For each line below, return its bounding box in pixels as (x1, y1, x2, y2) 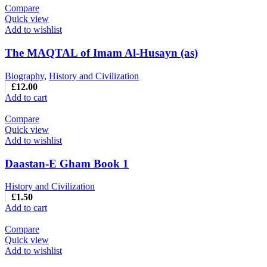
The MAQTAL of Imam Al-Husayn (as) (5, 46, 198, 60)
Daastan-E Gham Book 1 (5, 157, 129, 170)
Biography (5, 70, 44, 81)
